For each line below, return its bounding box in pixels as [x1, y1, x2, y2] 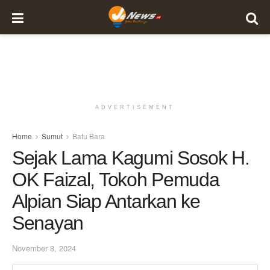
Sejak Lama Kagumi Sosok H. [12, 147, 250, 169]
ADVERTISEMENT [95, 104, 175, 110]
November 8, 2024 [12, 242, 76, 254]
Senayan [12, 212, 84, 234]
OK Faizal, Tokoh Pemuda [12, 169, 219, 190]
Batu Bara [72, 131, 105, 141]
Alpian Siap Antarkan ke [12, 190, 200, 212]
